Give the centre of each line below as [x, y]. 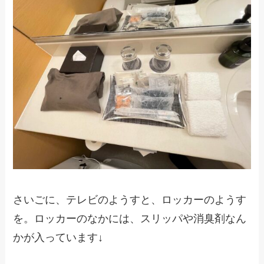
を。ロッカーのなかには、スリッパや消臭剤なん [130, 219]
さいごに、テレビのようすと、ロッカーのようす [130, 200]
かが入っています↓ [58, 237]
